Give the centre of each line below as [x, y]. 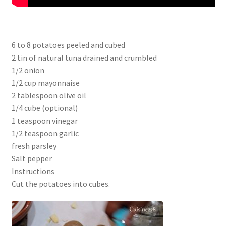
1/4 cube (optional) [44, 108]
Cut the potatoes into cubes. [61, 183]
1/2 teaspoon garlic [45, 133]
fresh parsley [34, 146]
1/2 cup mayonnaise [45, 82]
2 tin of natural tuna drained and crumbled [84, 57]
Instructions [33, 171]
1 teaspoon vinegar [44, 120]
